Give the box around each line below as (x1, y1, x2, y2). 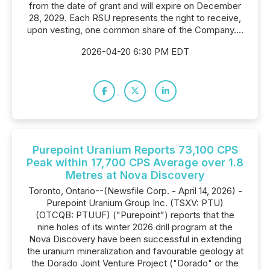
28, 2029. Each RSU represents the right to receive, (29, 12, 241, 24)
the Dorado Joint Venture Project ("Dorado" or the (31, 257, 239, 269)
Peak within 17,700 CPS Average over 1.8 (27, 156, 243, 169)
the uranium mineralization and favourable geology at (27, 245, 243, 257)
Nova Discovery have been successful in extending (28, 233, 242, 245)
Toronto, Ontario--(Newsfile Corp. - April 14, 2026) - (28, 185, 242, 196)
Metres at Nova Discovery (65, 169, 205, 181)
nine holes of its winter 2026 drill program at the (37, 221, 233, 233)
